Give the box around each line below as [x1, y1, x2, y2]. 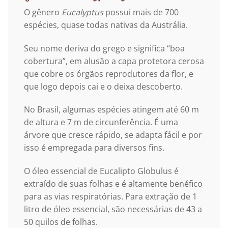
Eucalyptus [62, 6, 103, 18]
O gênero [24, 6, 62, 18]
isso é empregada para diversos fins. [24, 142, 164, 154]
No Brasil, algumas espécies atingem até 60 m [24, 104, 199, 116]
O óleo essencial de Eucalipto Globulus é [24, 165, 179, 177]
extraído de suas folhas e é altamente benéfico [24, 178, 203, 190]
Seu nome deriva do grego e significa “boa [24, 42, 185, 54]
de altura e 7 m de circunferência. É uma [24, 117, 178, 128]
